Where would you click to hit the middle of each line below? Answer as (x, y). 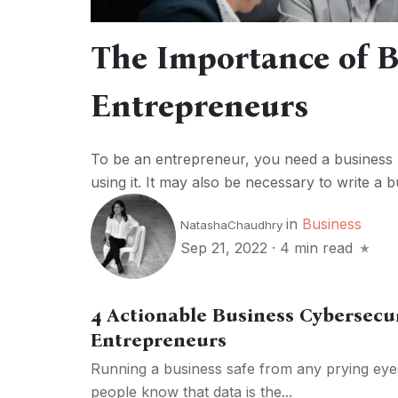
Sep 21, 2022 (226, 248)
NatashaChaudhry (231, 225)
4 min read (316, 248)
